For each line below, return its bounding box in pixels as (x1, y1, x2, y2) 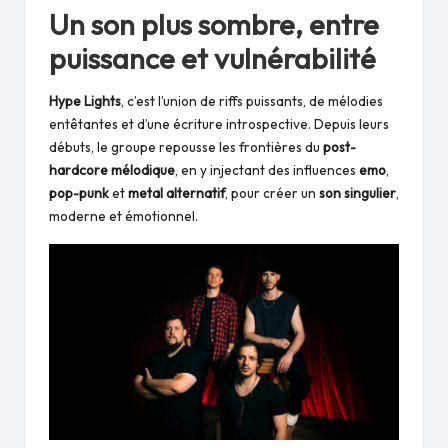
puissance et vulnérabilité (49, 40, 376, 77)
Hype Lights (49, 91, 121, 110)
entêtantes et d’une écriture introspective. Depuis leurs (49, 114, 389, 133)
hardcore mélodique (49, 160, 175, 179)
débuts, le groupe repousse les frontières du (49, 137, 323, 156)
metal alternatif (128, 183, 225, 202)
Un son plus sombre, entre (49, 6, 379, 43)
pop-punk (49, 183, 109, 202)
